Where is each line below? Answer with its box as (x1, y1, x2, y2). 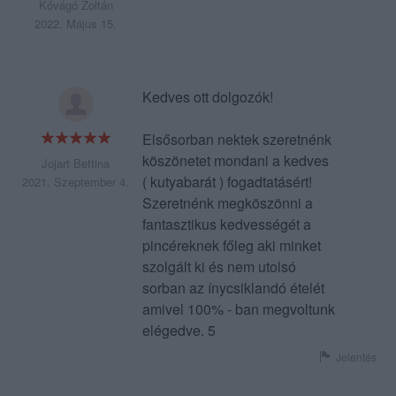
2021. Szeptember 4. (22, 173, 130, 191)
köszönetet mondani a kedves (141, 150, 329, 171)
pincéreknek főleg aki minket (141, 235, 321, 256)
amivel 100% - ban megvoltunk (141, 299, 335, 320)
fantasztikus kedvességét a (141, 214, 311, 235)
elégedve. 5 (141, 320, 216, 341)
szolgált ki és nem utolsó (141, 256, 296, 278)
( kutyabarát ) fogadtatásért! (141, 171, 312, 193)
